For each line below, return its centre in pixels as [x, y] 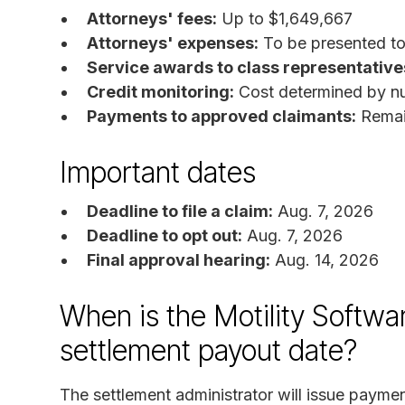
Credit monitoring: [160, 91]
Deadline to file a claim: [180, 211]
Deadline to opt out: [165, 235]
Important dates [158, 172]
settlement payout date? [208, 350]
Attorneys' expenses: [173, 42]
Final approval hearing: [179, 259]
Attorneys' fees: [152, 18]
